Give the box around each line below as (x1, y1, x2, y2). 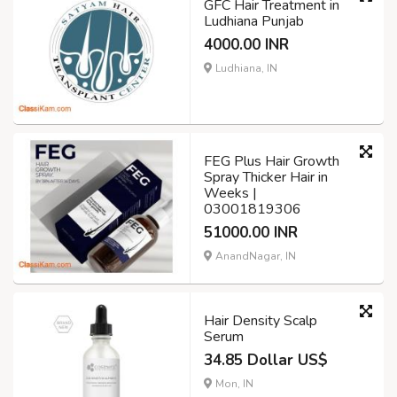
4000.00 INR (204, 35, 289, 55)
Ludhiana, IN (213, 61, 277, 75)
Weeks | (204, 183, 257, 203)
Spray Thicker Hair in (204, 167, 328, 187)
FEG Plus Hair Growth (204, 151, 339, 171)
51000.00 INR (204, 222, 298, 243)
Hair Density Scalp (204, 310, 317, 331)
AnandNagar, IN (213, 248, 296, 263)
